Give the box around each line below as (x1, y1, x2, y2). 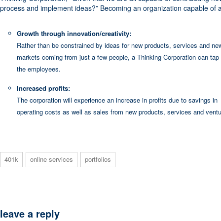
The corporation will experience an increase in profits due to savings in (17, 95, 218, 105)
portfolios (85, 154, 111, 164)
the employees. (17, 64, 61, 74)
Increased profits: (17, 83, 70, 93)
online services (30, 154, 73, 164)
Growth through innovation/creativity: (17, 28, 131, 38)
